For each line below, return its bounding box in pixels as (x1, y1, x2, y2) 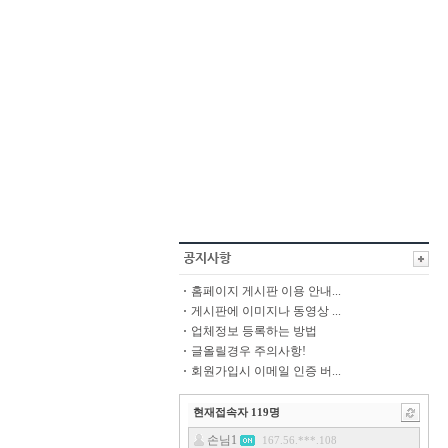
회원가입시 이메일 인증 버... (191, 364, 341, 378)
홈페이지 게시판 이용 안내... (191, 284, 341, 298)
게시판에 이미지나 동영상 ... (191, 304, 341, 318)
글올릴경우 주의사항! (191, 344, 306, 358)
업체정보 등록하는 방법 (191, 324, 317, 338)
